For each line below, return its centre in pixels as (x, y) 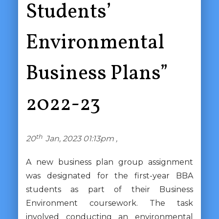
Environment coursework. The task (109, 203)
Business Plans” (97, 74)
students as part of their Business (109, 189)
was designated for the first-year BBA (109, 175)
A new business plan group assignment (109, 162)
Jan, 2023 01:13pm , (83, 138)
